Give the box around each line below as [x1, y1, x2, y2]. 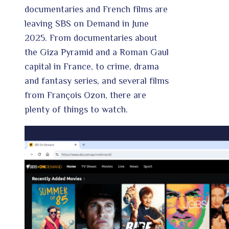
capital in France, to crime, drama [25, 61, 159, 72]
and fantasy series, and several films [25, 76, 169, 86]
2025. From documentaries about [25, 33, 157, 43]
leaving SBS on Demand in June [25, 18, 149, 29]
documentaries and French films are [25, 4, 168, 15]
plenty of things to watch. [25, 104, 128, 115]
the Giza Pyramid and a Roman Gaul [25, 47, 169, 58]
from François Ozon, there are [25, 90, 146, 101]
